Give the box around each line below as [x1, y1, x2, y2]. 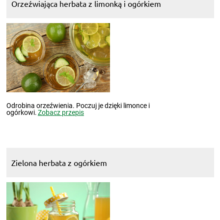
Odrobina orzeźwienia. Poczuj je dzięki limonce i [6, 101, 150, 110]
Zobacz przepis [38, 108, 84, 116]
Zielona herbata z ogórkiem [11, 157, 107, 167]
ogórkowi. [6, 108, 37, 116]
